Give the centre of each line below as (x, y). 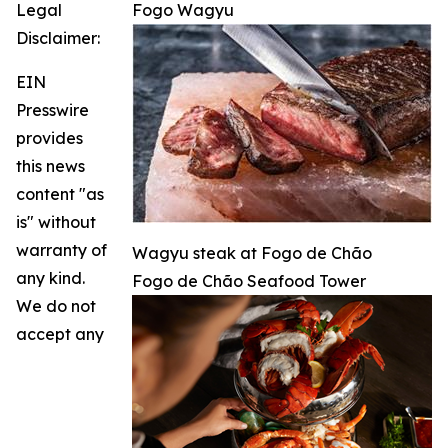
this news (50, 166)
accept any (60, 334)
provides (49, 138)
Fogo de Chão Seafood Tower (249, 281)
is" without (56, 222)
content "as (60, 194)
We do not (56, 306)
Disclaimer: (58, 38)
